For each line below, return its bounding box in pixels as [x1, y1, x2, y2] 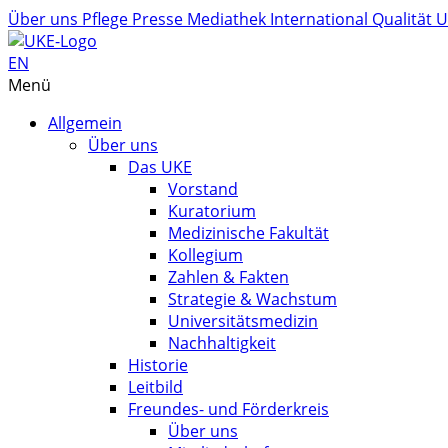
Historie [128, 354, 188, 376]
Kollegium [168, 244, 243, 266]
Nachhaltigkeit [168, 332, 276, 354]
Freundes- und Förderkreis [128, 398, 329, 420]
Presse [132, 8, 187, 30]
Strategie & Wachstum [168, 288, 337, 310]
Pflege [82, 8, 132, 30]
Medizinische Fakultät [168, 222, 329, 244]
